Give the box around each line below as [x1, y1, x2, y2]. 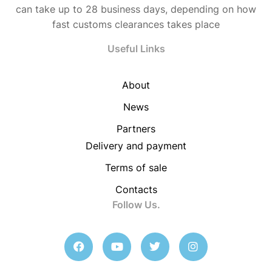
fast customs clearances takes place [52, 18, 220, 30]
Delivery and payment [86, 140, 186, 152]
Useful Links [107, 42, 165, 55]
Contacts [115, 183, 157, 195]
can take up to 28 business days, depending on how [16, 3, 256, 15]
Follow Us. [112, 199, 160, 211]
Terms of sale [105, 161, 167, 174]
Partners [117, 123, 155, 135]
